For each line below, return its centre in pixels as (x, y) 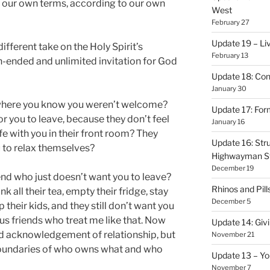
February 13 (230, 55)
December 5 (231, 201)
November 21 (233, 234)
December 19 (232, 168)
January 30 (229, 88)
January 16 (228, 121)
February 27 (230, 22)
